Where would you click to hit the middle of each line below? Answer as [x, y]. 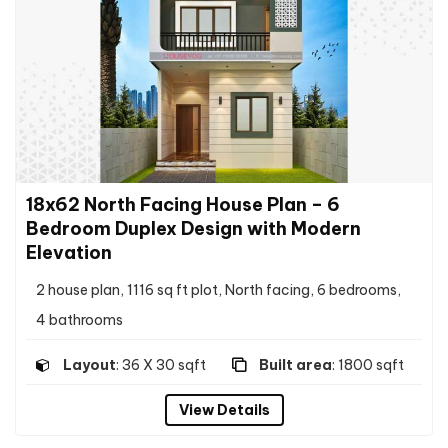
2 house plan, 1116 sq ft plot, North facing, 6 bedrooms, [218, 290]
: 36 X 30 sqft [161, 365]
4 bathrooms [79, 320]
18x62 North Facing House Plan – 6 [183, 205]
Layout [89, 365]
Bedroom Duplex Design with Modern [193, 229]
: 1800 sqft [368, 365]
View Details [224, 410]
